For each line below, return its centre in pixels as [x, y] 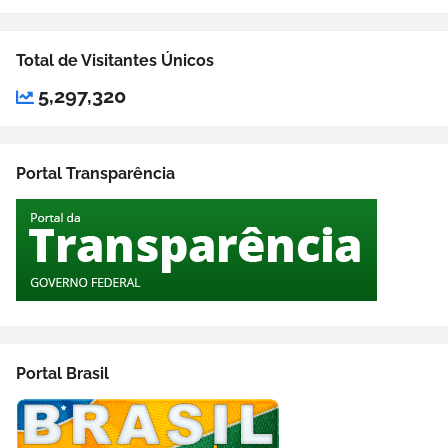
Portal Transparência [95, 174]
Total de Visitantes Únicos [115, 61]
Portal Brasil [62, 374]
